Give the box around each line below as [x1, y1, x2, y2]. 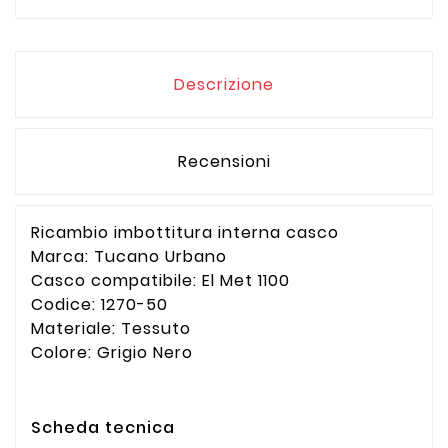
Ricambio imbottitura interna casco [31, 220, 339, 244]
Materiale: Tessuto [31, 316, 191, 340]
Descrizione [174, 72, 274, 96]
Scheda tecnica [31, 416, 175, 440]
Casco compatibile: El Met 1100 [31, 268, 290, 292]
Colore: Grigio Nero [31, 340, 193, 364]
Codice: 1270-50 [31, 292, 168, 316]
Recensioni [177, 149, 271, 173]
